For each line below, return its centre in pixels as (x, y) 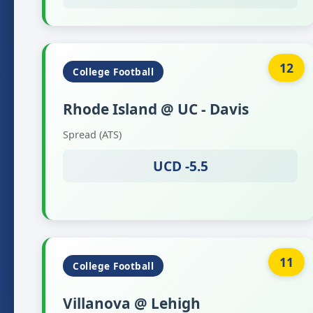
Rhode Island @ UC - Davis (156, 109)
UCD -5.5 (180, 166)
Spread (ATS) (92, 134)
